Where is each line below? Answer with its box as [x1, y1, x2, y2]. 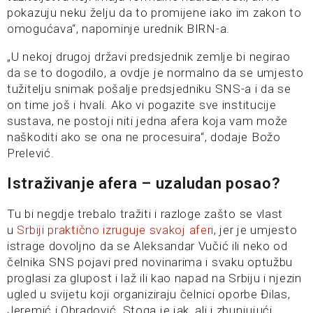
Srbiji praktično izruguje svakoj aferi [17, 223, 214, 237]
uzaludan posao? [152, 175, 281, 192]
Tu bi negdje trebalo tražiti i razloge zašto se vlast [7, 207, 284, 221]
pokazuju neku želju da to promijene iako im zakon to [7, 6, 302, 20]
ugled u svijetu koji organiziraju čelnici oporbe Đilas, [7, 287, 291, 301]
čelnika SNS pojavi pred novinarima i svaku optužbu [7, 255, 293, 269]
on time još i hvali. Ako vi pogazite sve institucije [7, 98, 277, 112]
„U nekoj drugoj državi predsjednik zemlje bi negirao [7, 50, 291, 64]
